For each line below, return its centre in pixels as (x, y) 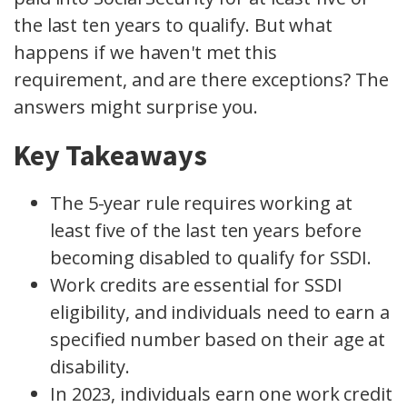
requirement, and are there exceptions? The (201, 80)
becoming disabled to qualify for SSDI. (211, 258)
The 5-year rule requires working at (201, 203)
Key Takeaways (110, 156)
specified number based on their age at (218, 340)
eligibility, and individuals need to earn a (220, 313)
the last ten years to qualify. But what (174, 25)
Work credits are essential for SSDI (196, 285)
